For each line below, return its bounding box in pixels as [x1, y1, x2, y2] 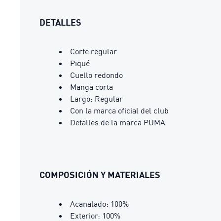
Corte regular [70, 46, 117, 56]
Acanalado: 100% [70, 199, 129, 209]
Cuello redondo [70, 70, 123, 80]
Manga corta [70, 82, 113, 92]
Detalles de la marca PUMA [70, 117, 165, 127]
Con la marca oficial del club [70, 106, 169, 115]
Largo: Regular [70, 94, 123, 104]
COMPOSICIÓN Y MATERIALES [39, 169, 160, 180]
